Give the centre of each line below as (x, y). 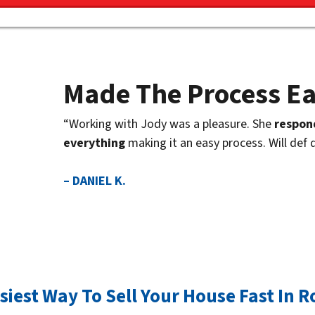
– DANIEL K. (94, 181)
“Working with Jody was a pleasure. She (168, 124)
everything (94, 143)
